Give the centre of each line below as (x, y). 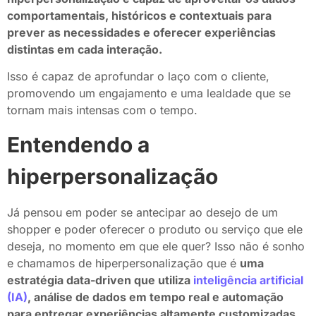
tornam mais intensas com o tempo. (104, 110)
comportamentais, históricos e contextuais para (139, 15)
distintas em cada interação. (85, 49)
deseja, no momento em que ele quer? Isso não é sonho (156, 246)
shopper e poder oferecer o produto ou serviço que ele (155, 229)
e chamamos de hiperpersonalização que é (123, 263)
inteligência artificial (248, 280)
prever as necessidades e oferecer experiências (141, 32)
